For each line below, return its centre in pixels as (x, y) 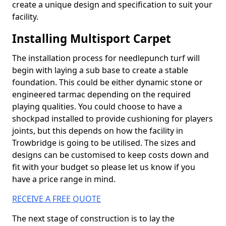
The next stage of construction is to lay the (93, 218)
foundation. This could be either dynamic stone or (107, 82)
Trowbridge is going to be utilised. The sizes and (104, 143)
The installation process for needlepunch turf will (106, 58)
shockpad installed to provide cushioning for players (112, 119)
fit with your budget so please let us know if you (104, 167)
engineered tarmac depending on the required (101, 94)
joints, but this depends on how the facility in (98, 131)
